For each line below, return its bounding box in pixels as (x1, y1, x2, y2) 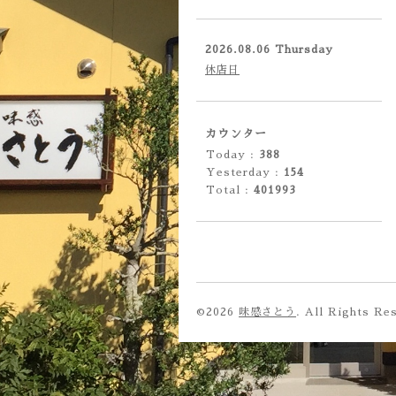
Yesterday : (206, 167, 284, 178)
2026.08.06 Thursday (205, 44, 333, 55)
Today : (206, 149, 259, 160)
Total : (206, 185, 254, 195)
